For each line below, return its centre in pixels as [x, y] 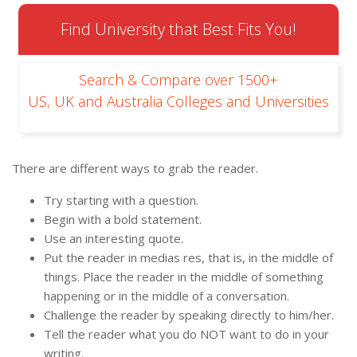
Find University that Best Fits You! [178, 29]
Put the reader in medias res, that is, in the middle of [188, 258]
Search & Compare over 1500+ [178, 80]
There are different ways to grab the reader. [135, 169]
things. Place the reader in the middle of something [184, 277]
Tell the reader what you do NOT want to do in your [186, 334]
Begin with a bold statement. [123, 220]
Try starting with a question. [121, 200]
